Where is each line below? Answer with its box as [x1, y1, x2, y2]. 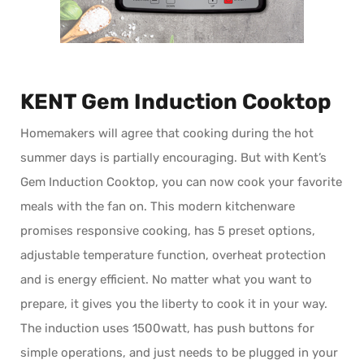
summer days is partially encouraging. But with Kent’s [20, 149, 327, 165]
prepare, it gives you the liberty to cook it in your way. [20, 296, 327, 311]
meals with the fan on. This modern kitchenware [20, 198, 295, 214]
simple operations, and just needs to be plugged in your [20, 344, 338, 360]
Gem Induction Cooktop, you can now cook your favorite [20, 174, 342, 189]
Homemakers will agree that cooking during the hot [20, 125, 314, 141]
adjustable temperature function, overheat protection [20, 247, 326, 262]
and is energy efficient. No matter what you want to [20, 271, 312, 287]
